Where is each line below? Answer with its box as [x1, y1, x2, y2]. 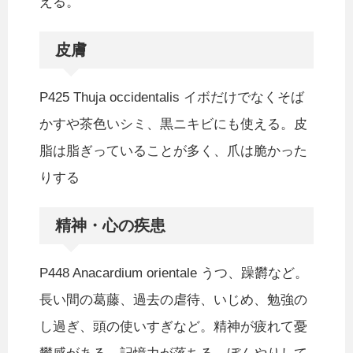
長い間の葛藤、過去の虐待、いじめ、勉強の [39, 292, 307, 308]
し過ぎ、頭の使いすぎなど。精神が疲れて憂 [39, 319, 307, 335]
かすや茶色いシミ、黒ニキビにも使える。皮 [39, 117, 307, 132]
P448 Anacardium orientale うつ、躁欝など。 [39, 266, 308, 281]
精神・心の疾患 [55, 217, 165, 235]
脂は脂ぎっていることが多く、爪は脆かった [39, 143, 307, 159]
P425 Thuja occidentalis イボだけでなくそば [39, 90, 304, 106]
